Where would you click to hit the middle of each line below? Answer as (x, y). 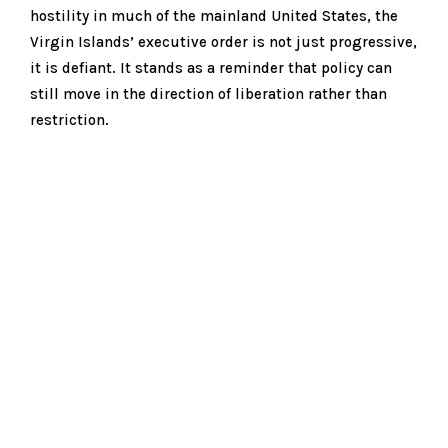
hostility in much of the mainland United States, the (214, 15)
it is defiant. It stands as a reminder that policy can (211, 67)
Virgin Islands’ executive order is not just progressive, (223, 41)
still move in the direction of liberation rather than (208, 93)
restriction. (69, 119)
